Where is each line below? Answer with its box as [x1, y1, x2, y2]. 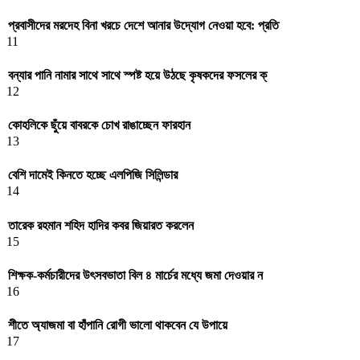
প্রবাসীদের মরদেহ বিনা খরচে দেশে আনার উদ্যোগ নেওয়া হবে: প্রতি [8, 18, 279, 32]
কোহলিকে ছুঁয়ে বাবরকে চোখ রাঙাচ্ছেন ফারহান [8, 118, 190, 133]
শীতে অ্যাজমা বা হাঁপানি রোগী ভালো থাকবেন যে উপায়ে [8, 318, 227, 333]
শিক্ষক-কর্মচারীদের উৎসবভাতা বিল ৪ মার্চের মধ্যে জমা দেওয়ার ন [8, 268, 263, 282]
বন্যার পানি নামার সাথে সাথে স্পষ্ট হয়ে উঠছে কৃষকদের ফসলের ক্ [8, 67, 267, 82]
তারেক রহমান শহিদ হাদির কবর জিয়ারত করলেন [8, 218, 194, 232]
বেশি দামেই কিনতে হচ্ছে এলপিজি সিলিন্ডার [8, 168, 178, 182]
